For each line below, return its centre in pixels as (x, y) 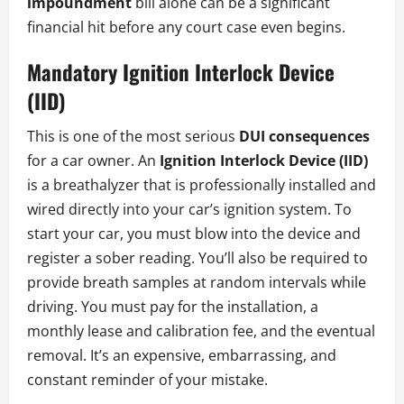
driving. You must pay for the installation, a (173, 307)
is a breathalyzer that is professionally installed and (202, 185)
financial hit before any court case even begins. (186, 28)
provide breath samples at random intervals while (197, 283)
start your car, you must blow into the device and (194, 234)
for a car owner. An (93, 161)
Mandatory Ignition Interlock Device (181, 73)
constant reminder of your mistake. (147, 380)
